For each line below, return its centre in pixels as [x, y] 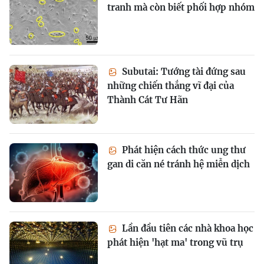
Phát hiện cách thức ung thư [183, 150]
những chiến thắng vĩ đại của [171, 86]
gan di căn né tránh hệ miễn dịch [179, 164]
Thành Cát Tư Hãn [148, 100]
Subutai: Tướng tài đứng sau [183, 72]
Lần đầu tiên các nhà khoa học [187, 228]
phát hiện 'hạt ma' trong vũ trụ [175, 242]
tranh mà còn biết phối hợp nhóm [181, 7]
